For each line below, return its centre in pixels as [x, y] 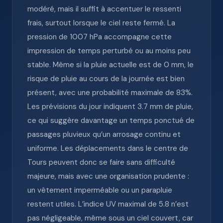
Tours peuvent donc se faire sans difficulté [101, 162]
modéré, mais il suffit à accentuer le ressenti [104, 9]
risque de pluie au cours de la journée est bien [106, 79]
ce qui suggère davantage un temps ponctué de [111, 120]
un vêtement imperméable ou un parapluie [100, 190]
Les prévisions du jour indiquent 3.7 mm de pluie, [110, 107]
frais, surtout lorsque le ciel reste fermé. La [101, 23]
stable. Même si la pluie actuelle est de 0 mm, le [111, 65]
